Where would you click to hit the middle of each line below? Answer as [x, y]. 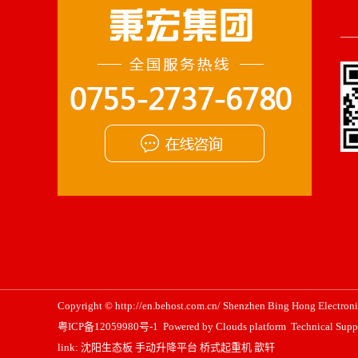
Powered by [187, 326]
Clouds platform [251, 326]
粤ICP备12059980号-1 [108, 326]
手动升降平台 [166, 347]
